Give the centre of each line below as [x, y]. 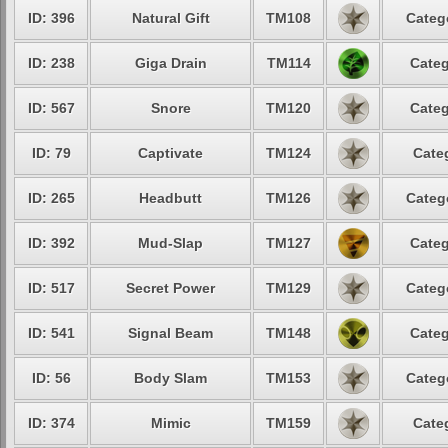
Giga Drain [170, 63]
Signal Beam [170, 333]
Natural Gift [170, 18]
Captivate [170, 153]
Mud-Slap [170, 243]
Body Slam [170, 378]
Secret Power [170, 288]
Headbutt [170, 198]
